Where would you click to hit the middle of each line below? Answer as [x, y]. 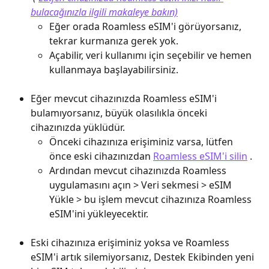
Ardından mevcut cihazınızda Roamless [139, 171]
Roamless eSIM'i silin [200, 156]
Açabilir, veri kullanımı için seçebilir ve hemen [152, 55]
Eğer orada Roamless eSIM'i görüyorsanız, [147, 26]
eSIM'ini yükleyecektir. [99, 214]
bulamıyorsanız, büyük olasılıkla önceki [120, 113]
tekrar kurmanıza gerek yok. [114, 41]
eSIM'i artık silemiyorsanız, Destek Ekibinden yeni [144, 257]
